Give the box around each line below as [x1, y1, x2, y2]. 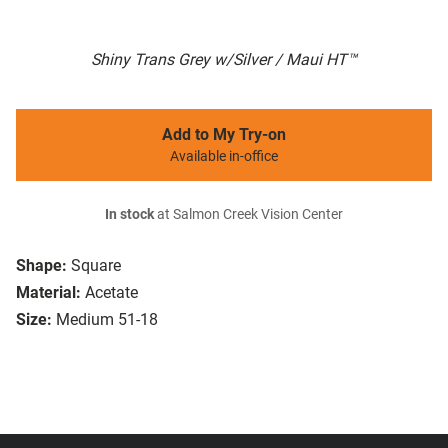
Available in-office [170, 148, 278, 166]
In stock [105, 206, 154, 224]
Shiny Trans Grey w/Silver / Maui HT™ [91, 50, 357, 70]
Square [71, 256, 121, 276]
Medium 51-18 [56, 310, 158, 330]
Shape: [16, 256, 67, 276]
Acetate [85, 283, 138, 303]
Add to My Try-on [162, 125, 286, 145]
